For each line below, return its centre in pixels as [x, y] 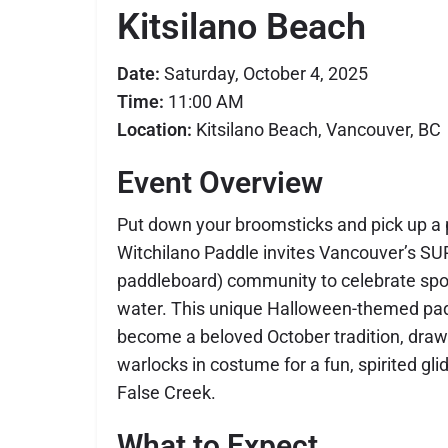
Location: [154, 130]
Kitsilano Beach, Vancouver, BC [316, 130]
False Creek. [166, 393]
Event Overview [220, 183]
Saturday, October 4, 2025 [264, 74]
